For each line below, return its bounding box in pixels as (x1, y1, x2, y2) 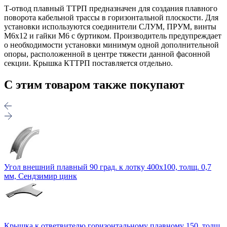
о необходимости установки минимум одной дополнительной (4, 40, 219, 49)
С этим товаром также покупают (4, 78, 184, 91)
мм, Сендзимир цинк (4, 171, 77, 180)
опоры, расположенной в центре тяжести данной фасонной (4, 49, 210, 58)
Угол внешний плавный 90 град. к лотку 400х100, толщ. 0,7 (4, 162, 211, 171)
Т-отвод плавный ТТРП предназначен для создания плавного (4, 4, 217, 13)
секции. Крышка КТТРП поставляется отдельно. (4, 58, 173, 67)
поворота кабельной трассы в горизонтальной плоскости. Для (4, 13, 218, 22)
